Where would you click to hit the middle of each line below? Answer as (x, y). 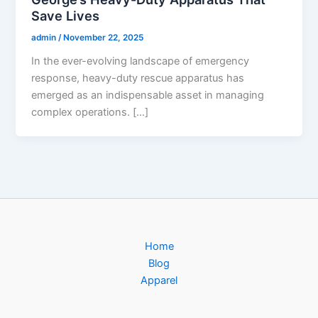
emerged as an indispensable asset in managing (148, 95)
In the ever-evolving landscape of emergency (141, 61)
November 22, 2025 (104, 37)
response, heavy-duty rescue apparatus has (138, 78)
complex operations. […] (90, 112)
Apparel (159, 281)
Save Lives (66, 15)
